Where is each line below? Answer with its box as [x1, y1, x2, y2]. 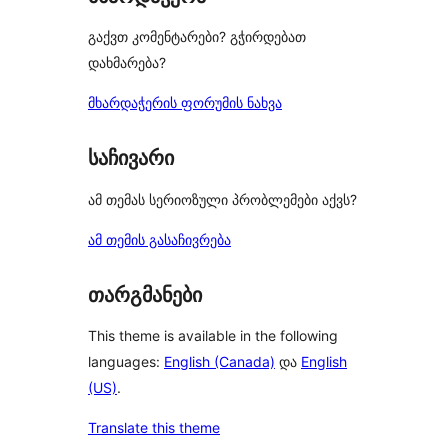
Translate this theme [88, 419, 220, 437]
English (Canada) [164, 353, 275, 371]
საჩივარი [88, 146, 174, 171]
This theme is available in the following [88, 327, 338, 345]
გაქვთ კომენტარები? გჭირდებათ [88, 28, 306, 46]
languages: [88, 353, 164, 371]
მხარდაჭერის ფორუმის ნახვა [88, 94, 282, 112]
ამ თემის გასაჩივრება [88, 230, 231, 248]
